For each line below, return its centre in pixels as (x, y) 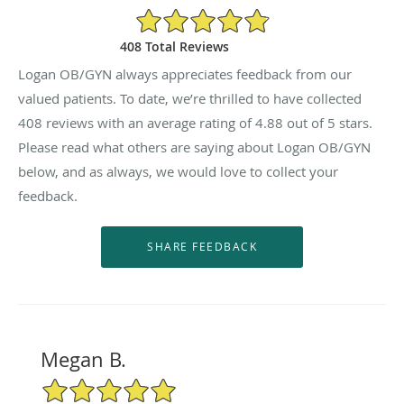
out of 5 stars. (328, 122)
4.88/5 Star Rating (188, 14)
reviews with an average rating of (149, 122)
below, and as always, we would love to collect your (178, 171)
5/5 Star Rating (85, 384)
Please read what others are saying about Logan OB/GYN (194, 147)
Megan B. (83, 359)
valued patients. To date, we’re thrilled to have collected (190, 98)
